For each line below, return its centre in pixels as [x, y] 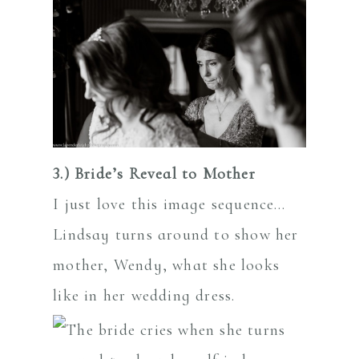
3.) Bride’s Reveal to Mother [154, 173]
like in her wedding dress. [144, 295]
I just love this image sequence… [169, 204]
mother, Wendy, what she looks [167, 265]
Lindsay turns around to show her [176, 234]
